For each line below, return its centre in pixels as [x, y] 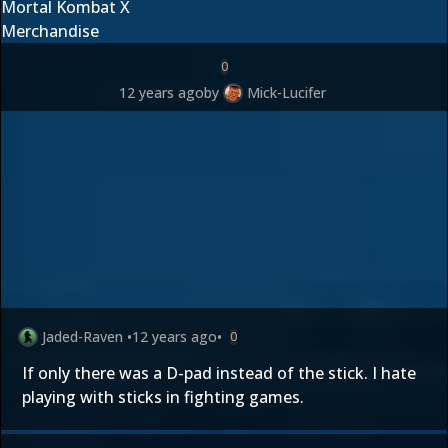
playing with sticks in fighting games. [163, 397]
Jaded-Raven [82, 336]
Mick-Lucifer [286, 92]
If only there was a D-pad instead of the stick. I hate [219, 373]
